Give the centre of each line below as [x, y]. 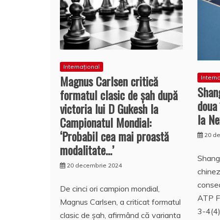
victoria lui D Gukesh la [109, 109]
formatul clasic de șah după [119, 95]
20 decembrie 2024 [94, 165]
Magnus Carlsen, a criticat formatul [120, 202]
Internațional [82, 67]
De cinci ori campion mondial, [110, 189]
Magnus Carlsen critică [109, 81]
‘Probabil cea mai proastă [114, 136]
